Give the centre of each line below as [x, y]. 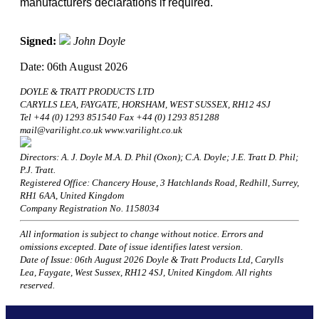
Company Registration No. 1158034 [90, 209]
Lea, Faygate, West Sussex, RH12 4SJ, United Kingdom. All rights [146, 273]
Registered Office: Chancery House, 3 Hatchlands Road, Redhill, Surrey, [159, 183]
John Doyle [99, 41]
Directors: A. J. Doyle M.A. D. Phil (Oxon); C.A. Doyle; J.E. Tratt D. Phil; [159, 157]
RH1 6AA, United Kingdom [72, 196]
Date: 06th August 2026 [74, 67]
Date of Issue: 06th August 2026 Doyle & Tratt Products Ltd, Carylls [152, 260]
